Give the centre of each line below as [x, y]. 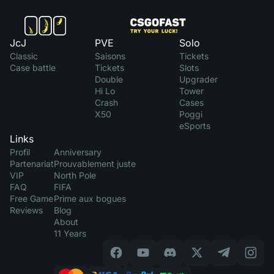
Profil [20, 152]
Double [109, 79]
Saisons [110, 56]
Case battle [33, 67]
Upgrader [199, 79]
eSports [195, 125]
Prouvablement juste [95, 163]
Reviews [26, 210]
